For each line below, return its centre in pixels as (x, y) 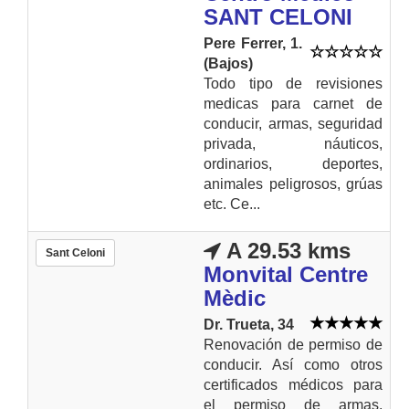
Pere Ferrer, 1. (253, 43)
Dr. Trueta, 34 (249, 324)
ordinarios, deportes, (293, 163)
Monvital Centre (286, 274)
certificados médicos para (293, 384)
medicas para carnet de (293, 103)
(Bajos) (228, 63)
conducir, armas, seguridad (293, 123)
